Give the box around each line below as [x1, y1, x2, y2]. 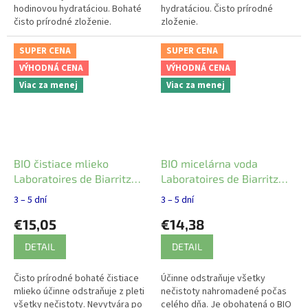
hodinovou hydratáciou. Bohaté [14, 1, 142, 16]
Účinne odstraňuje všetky [161, 272, 265, 286]
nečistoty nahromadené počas [161, 285, 287, 299]
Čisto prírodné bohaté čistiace [14, 272, 139, 286]
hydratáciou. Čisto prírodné [161, 1, 273, 16]
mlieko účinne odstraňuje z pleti [14, 285, 144, 299]
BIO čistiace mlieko [14, 157, 109, 170]
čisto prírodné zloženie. [14, 14, 111, 29]
